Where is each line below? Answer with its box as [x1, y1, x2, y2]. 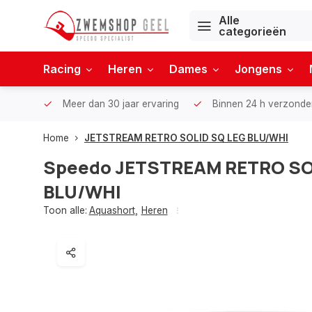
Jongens [235, 62, 282, 76]
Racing [43, 62, 81, 76]
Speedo [43, 155, 111, 180]
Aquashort [88, 205, 135, 216]
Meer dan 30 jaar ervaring [60, 98, 179, 109]
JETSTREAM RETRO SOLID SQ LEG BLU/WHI [84, 132, 288, 143]
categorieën [219, 24, 286, 38]
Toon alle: [43, 205, 87, 216]
